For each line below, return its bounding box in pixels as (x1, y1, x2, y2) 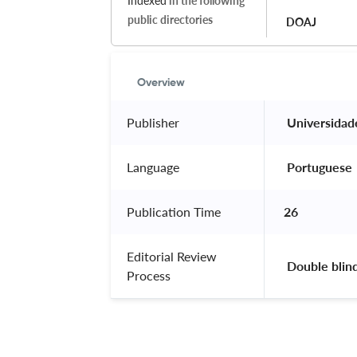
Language (127, 159, 179, 175)
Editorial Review (127, 248, 217, 264)
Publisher (127, 114, 179, 130)
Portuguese (284, 159, 355, 175)
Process (127, 267, 171, 283)
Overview (137, 76, 185, 88)
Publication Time (127, 203, 221, 219)
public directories (127, 12, 213, 26)
